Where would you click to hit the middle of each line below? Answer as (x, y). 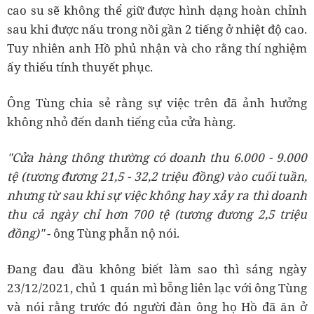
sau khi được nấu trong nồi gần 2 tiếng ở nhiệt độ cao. (157, 29)
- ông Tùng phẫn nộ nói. (112, 233)
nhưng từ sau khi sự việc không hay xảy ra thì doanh (157, 196)
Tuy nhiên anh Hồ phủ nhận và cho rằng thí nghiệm (157, 48)
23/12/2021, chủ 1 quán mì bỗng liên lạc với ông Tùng (157, 288)
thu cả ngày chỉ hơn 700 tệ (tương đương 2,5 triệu (157, 214)
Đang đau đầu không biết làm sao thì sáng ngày (157, 269)
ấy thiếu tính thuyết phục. (80, 67)
